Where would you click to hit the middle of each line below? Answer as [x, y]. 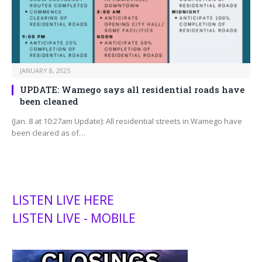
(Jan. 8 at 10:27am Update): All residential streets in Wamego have [127, 121]
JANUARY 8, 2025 [45, 71]
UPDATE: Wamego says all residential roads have [132, 90]
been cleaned [49, 101]
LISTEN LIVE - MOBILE [74, 218]
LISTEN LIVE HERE [63, 200]
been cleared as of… [49, 133]
